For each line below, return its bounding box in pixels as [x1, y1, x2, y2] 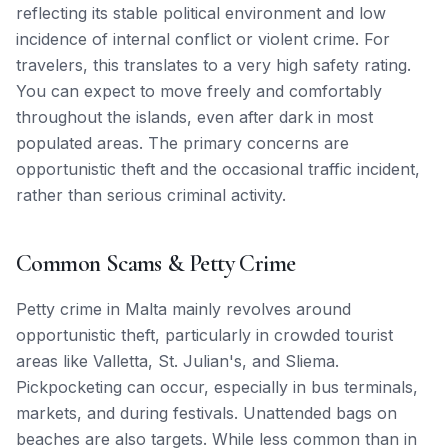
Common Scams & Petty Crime [16, 249, 296, 278]
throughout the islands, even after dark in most [16, 107, 373, 127]
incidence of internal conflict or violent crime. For [16, 29, 390, 49]
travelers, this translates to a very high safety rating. [16, 55, 411, 75]
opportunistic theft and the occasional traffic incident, [16, 159, 420, 179]
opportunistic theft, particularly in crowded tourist [16, 325, 393, 345]
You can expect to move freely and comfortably [16, 81, 382, 101]
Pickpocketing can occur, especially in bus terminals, [16, 377, 418, 397]
